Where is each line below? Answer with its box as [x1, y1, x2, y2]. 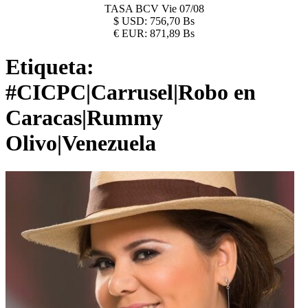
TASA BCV [104, 3, 162, 14]
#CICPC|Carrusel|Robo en [5, 80, 256, 105]
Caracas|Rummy [5, 105, 163, 131]
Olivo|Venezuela [5, 131, 156, 156]
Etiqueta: [5, 54, 94, 80]
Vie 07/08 [161, 3, 204, 14]
